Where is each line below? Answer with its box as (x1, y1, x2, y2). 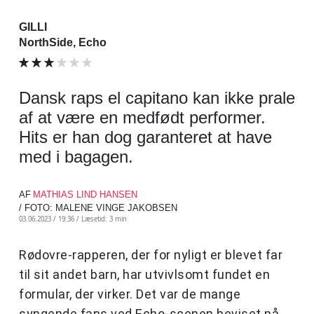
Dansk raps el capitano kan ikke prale (19, 88, 295, 108)
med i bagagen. (19, 147, 133, 167)
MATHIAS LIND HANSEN (33, 189, 137, 200)
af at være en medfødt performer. (19, 108, 266, 128)
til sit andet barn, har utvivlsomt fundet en (19, 267, 270, 282)
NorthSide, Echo (19, 36, 107, 49)
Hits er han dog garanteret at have (19, 128, 272, 147)
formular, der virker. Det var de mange (19, 287, 240, 302)
